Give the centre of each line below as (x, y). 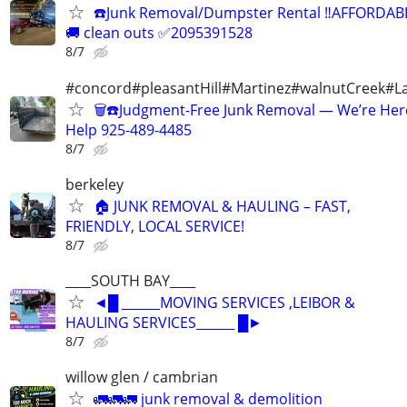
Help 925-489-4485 (129, 129)
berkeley (94, 184)
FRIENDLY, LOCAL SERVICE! (155, 226)
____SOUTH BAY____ (130, 280)
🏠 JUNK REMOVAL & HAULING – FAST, (222, 206)
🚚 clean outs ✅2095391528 (159, 33)
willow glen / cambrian (142, 377)
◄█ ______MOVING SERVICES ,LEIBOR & (224, 302)
